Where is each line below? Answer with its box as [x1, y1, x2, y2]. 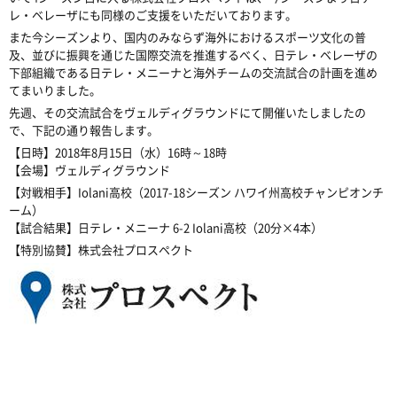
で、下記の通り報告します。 [9, 121, 159, 138]
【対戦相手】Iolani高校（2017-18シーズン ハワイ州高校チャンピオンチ [9, 183, 384, 200]
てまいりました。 [9, 82, 101, 98]
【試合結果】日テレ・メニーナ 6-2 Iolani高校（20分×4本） [9, 219, 323, 236]
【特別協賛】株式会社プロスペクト [9, 241, 193, 258]
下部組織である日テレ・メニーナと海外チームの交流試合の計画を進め [9, 64, 378, 81]
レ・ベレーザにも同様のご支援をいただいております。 [9, 6, 297, 23]
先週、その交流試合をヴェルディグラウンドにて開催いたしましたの [9, 104, 366, 121]
